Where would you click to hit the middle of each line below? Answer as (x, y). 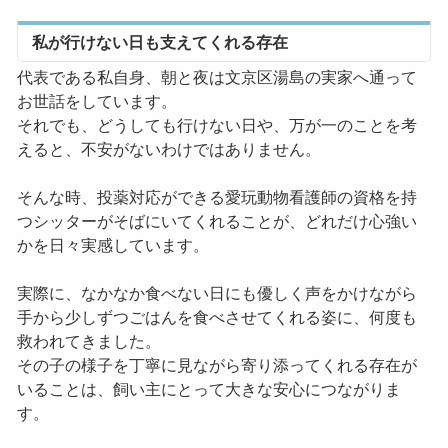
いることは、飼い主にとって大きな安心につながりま (208, 390)
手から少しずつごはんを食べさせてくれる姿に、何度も (216, 318)
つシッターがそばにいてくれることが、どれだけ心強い (216, 222)
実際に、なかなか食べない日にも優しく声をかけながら (216, 294)
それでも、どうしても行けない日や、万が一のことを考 (216, 126)
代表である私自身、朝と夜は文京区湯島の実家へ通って (216, 78)
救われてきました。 (88, 342)
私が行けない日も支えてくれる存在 (159, 43)
